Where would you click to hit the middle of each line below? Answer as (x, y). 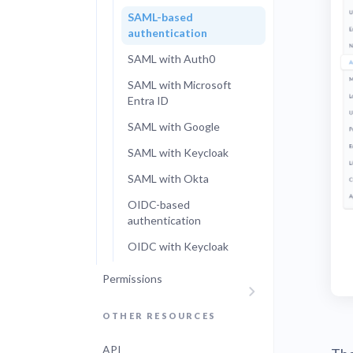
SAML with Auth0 (171, 59)
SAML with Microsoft (180, 85)
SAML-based (160, 17)
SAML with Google (174, 126)
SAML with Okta (168, 178)
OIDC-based (159, 204)
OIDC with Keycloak (178, 246)
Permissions (132, 279)
